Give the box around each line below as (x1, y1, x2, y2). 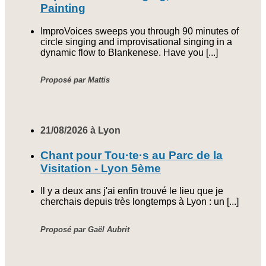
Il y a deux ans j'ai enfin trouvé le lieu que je (40, 186, 223, 197)
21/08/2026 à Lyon (40, 125, 121, 136)
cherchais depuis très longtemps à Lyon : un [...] (40, 197, 239, 207)
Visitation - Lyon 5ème (40, 161, 161, 175)
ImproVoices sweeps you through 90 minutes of (40, 26, 239, 36)
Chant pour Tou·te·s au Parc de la (40, 148, 223, 161)
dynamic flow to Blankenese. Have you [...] (40, 47, 218, 58)
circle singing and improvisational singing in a (40, 36, 232, 47)
